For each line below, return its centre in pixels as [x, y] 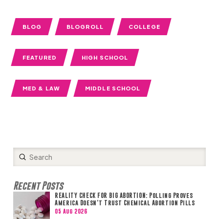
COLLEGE [144, 26]
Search [24, 162]
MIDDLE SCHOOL [113, 88]
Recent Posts [38, 185]
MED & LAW [41, 88]
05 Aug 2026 [71, 211]
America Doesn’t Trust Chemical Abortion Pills [125, 202]
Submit [34, 156]
